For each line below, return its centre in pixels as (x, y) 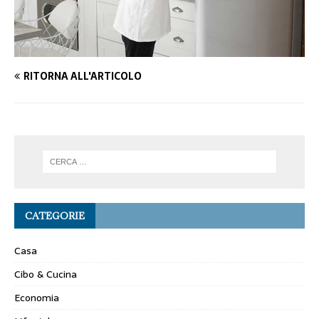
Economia (37, 297)
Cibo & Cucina (46, 274)
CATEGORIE (55, 215)
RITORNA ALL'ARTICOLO (83, 76)
